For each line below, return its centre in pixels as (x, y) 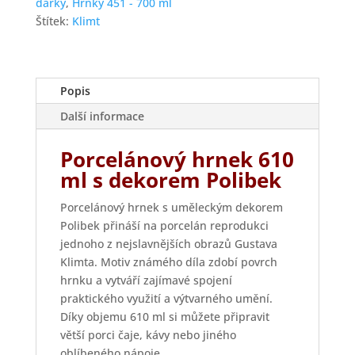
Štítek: (53, 21)
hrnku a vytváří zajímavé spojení (146, 281)
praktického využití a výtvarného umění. (166, 299)
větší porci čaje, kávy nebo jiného (148, 335)
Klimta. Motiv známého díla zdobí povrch (168, 262)
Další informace (102, 116)
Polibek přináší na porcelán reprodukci (164, 226)
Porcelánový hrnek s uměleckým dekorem (171, 208)
